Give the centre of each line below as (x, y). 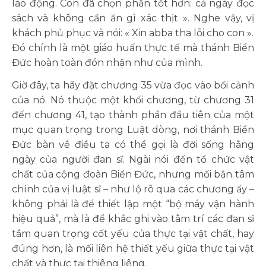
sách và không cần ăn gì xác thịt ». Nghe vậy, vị (133, 18)
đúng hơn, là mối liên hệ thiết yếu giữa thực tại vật (133, 248)
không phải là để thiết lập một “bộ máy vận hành (133, 204)
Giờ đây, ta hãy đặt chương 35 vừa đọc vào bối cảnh (133, 85)
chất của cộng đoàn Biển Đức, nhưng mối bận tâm (133, 174)
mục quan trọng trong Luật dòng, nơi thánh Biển (133, 130)
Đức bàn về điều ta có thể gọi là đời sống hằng (133, 145)
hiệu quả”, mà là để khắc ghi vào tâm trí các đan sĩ (133, 219)
